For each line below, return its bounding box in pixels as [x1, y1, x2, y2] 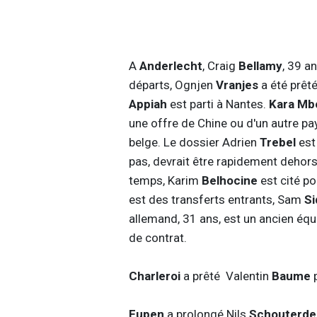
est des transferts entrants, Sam [128, 192, 304, 207]
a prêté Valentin [180, 268, 272, 283]
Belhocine [201, 173, 260, 188]
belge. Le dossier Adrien [128, 134, 260, 149]
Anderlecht [139, 58, 202, 73]
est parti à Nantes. [169, 96, 269, 111]
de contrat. [128, 230, 187, 245]
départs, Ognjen [128, 77, 216, 92]
